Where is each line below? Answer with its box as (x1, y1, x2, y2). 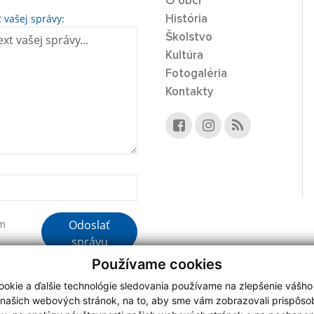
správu (71, 233, 108, 250)
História (165, 13, 207, 25)
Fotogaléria (165, 67, 227, 80)
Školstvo (165, 31, 212, 43)
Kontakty (165, 86, 214, 98)
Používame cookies (92, 255, 222, 273)
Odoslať (69, 217, 111, 233)
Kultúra (165, 49, 203, 62)
